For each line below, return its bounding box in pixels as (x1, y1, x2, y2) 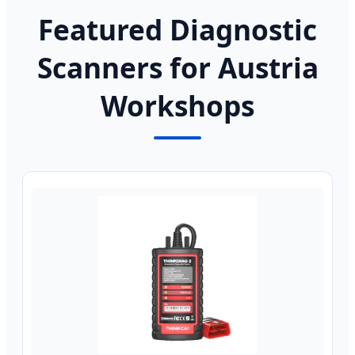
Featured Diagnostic (38, 10, 317, 48)
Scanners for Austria (36, 48, 319, 86)
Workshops (101, 86, 254, 124)
